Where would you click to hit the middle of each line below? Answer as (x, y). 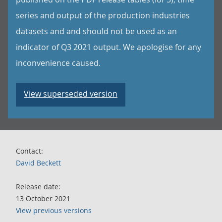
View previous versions (54, 210)
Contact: (29, 151)
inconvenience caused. (58, 63)
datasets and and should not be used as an (96, 31)
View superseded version (71, 94)
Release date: (38, 187)
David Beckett (38, 163)
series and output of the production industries (103, 15)
